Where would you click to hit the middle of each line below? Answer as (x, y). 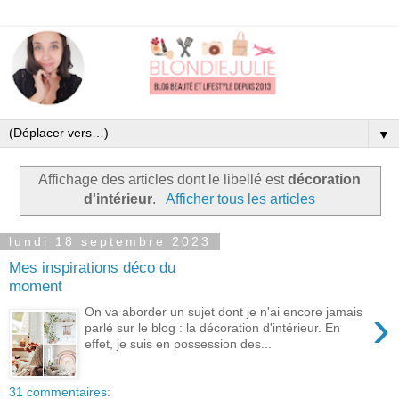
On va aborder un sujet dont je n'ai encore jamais (224, 311)
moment (36, 286)
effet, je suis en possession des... (179, 343)
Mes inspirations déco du (92, 268)
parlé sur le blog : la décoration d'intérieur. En (213, 327)
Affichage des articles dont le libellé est (163, 179)
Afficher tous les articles (240, 199)
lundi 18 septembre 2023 (110, 242)
